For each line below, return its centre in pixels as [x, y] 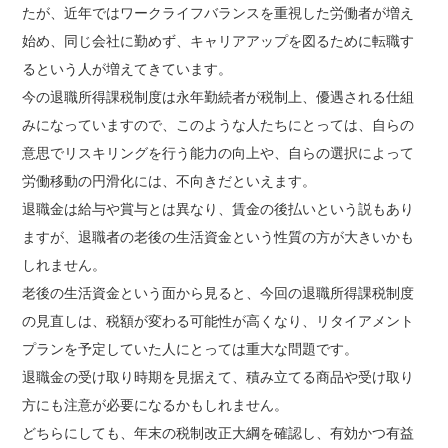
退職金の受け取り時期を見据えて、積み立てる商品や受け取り [218, 377]
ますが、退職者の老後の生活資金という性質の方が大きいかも [218, 237]
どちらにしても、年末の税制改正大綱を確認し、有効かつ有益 [218, 433]
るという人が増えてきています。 [127, 69]
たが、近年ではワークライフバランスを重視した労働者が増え [218, 13]
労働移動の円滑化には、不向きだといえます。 [169, 181]
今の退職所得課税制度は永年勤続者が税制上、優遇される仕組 [218, 97]
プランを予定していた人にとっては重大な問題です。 [190, 349]
